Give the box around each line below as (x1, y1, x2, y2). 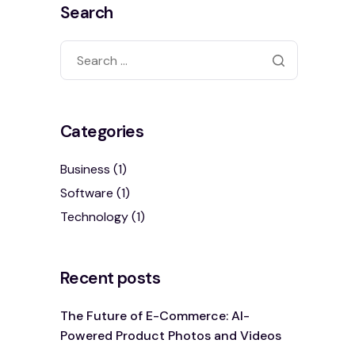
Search (60, 2, 113, 24)
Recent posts (60, 266, 161, 289)
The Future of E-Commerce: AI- (60, 307, 250, 324)
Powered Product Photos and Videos (60, 326, 281, 344)
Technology (60, 208, 128, 225)
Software (60, 184, 113, 201)
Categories (60, 120, 144, 143)
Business (60, 161, 110, 177)
